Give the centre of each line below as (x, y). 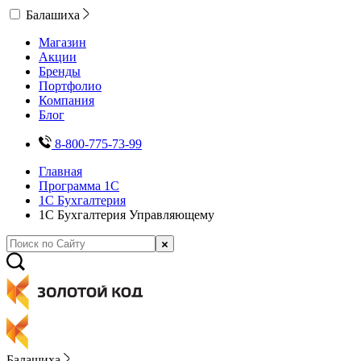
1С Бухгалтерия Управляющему (127, 215)
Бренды (60, 71)
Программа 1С (79, 186)
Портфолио (70, 86)
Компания (66, 100)
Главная (60, 171)
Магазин (62, 42)
